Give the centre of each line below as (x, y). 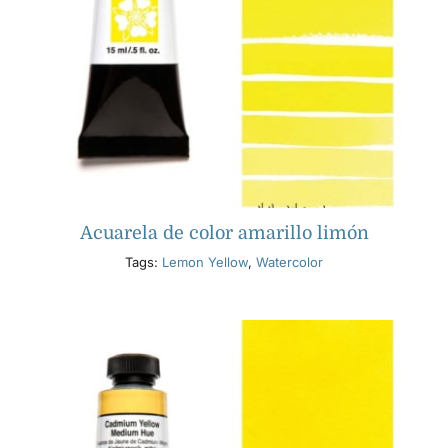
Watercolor (289, 262)
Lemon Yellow (205, 262)
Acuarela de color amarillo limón (224, 233)
